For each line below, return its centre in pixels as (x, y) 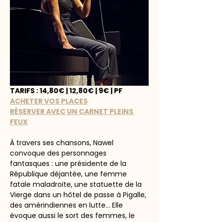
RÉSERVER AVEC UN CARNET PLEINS (72, 111)
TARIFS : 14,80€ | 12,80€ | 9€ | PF (67, 91)
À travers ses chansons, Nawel (63, 143)
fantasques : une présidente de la (69, 164)
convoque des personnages (59, 153)
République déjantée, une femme (69, 174)
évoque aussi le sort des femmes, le (73, 216)
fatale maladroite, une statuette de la (77, 184)
